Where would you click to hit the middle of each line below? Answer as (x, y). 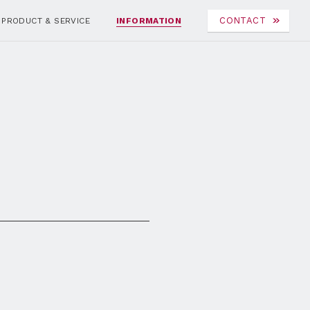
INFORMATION (149, 20)
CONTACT (243, 20)
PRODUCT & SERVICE (46, 20)
